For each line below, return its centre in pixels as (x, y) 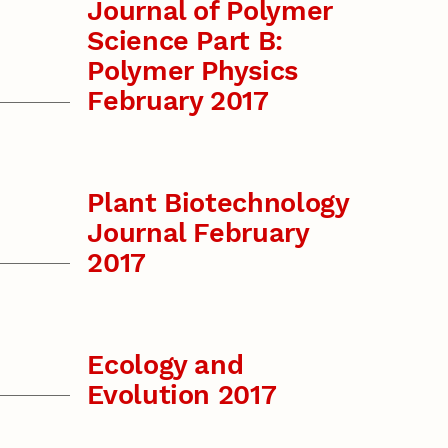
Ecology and (165, 364)
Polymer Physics (192, 71)
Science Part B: (185, 41)
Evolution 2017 (182, 394)
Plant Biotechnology (218, 203)
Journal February (198, 233)
